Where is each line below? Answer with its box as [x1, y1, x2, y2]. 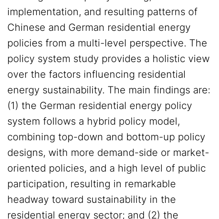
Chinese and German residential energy [7, 22, 191, 33]
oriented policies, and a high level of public [7, 162, 206, 174]
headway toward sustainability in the [7, 194, 176, 205]
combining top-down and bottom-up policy [7, 131, 205, 143]
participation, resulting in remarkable [7, 178, 176, 190]
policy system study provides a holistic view [7, 53, 210, 65]
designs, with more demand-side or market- [7, 147, 209, 158]
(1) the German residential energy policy [7, 100, 192, 111]
